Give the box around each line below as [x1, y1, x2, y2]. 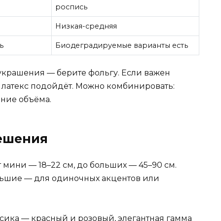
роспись [55, 2, 88, 12]
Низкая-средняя [55, 22, 117, 31]
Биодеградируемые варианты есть [55, 41, 188, 50]
